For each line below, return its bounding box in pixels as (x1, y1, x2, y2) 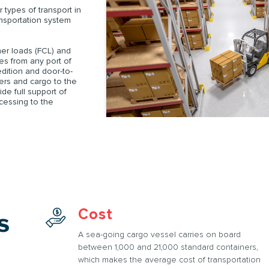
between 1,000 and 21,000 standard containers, (77, 242, 258, 252)
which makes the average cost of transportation (77, 255, 261, 265)
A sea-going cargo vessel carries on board (77, 229, 241, 240)
